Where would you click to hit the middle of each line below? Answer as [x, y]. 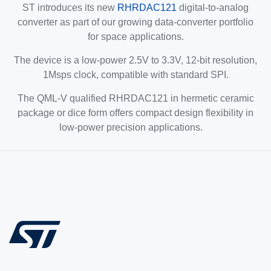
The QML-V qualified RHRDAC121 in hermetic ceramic [135, 98]
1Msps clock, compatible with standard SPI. [135, 74]
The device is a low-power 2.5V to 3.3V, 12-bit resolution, [135, 60]
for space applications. [135, 36]
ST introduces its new [70, 7]
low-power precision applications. [135, 127]
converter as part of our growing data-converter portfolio [135, 22]
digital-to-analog [213, 7]
